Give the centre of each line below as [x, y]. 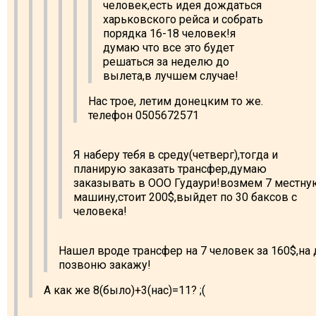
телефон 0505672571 [144, 115]
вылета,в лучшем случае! [171, 75]
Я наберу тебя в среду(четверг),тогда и [176, 154]
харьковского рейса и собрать [183, 19]
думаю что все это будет [169, 47]
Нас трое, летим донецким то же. [176, 101]
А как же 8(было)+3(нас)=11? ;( [124, 290]
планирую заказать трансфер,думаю [170, 169]
